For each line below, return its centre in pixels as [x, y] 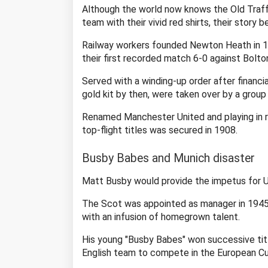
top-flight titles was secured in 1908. [160, 130]
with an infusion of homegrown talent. [161, 217]
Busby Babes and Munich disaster [168, 158]
